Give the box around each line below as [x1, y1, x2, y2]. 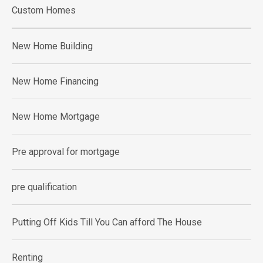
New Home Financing [12, 76, 99, 87]
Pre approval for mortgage [12, 146, 120, 157]
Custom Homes [12, 5, 76, 16]
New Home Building [12, 41, 93, 52]
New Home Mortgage [12, 111, 100, 122]
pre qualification [12, 181, 77, 193]
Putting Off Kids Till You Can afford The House [12, 217, 202, 228]
